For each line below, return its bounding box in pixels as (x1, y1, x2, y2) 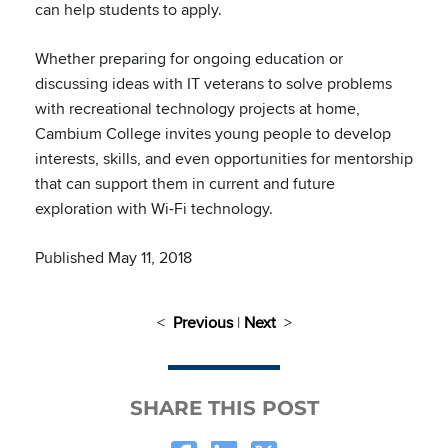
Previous (172, 311, 233, 334)
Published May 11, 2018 (35, 246, 192, 269)
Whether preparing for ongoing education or (35, 47, 343, 70)
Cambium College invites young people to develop (35, 122, 391, 145)
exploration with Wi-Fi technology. (35, 197, 273, 220)
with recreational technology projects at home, (35, 97, 360, 120)
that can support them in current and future (35, 172, 335, 195)
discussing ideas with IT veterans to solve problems (35, 72, 392, 95)
